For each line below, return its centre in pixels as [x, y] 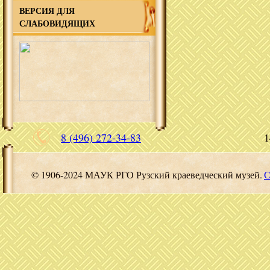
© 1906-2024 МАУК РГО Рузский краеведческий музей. [147, 174]
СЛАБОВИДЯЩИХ [57, 23]
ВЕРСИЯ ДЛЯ [47, 10]
